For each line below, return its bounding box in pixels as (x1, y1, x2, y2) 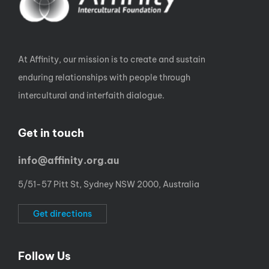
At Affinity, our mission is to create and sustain (18, 54, 205, 65)
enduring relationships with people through (18, 72, 190, 83)
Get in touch (18, 126, 84, 140)
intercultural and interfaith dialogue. (18, 90, 165, 101)
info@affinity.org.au (18, 154, 119, 166)
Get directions (33, 208, 92, 219)
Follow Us (18, 249, 71, 263)
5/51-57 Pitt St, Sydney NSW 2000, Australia (18, 179, 199, 190)
